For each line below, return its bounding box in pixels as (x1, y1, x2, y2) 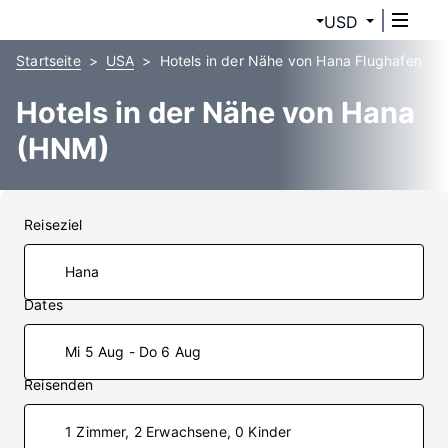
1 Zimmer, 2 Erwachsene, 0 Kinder (65, 423, 292, 440)
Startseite (16, 52, 81, 69)
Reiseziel (24, 216, 83, 233)
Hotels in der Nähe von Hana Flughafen (159, 52, 422, 69)
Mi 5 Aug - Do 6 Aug (65, 343, 202, 360)
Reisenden (24, 376, 94, 393)
